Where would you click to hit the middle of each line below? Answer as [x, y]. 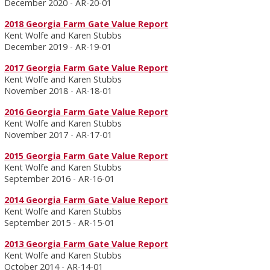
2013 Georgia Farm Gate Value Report [86, 244]
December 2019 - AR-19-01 [58, 47]
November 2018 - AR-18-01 [58, 91]
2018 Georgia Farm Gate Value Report [86, 24]
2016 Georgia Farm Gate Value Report [86, 112]
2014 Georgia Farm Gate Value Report [86, 200]
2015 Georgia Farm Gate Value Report [86, 156]
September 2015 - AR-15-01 [60, 223]
